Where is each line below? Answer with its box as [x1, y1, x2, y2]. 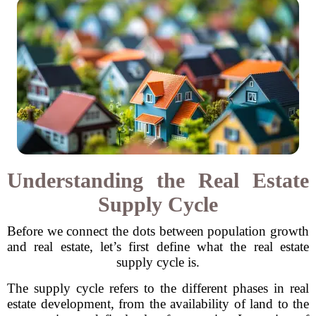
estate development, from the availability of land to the [7, 296, 309, 311]
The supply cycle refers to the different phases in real [7, 281, 309, 296]
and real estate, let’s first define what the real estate [7, 239, 309, 254]
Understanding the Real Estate [7, 169, 309, 192]
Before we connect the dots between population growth [7, 224, 309, 238]
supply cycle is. [116, 255, 200, 269]
